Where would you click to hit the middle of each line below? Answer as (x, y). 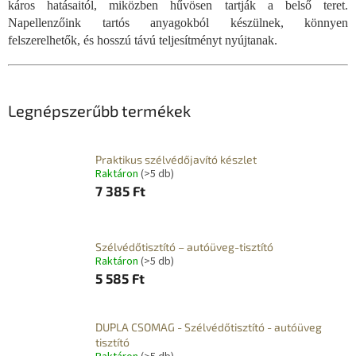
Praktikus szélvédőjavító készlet (176, 160)
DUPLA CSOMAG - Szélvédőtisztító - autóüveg (209, 327)
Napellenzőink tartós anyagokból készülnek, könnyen (178, 23)
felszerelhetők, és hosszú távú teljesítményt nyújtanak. (143, 41)
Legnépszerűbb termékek (99, 111)
